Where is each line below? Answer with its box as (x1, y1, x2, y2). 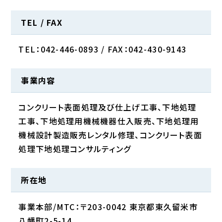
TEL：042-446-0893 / (18, 43, 108, 55)
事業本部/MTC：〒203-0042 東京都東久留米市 (18, 201, 198, 213)
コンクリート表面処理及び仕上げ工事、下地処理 (18, 101, 197, 113)
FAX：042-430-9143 (107, 43, 187, 55)
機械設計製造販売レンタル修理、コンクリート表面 (18, 129, 202, 141)
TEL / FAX (21, 16, 62, 28)
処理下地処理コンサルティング (18, 143, 131, 155)
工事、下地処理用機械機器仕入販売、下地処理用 (18, 115, 199, 127)
